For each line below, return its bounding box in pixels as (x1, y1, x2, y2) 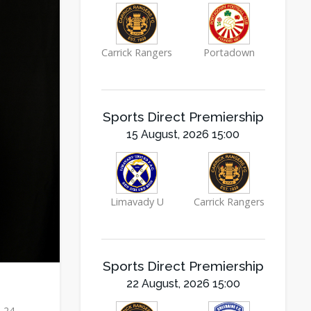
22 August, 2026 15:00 (126, 277, 240, 290)
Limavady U (110, 195, 164, 208)
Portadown (203, 46, 255, 59)
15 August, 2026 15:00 (126, 128, 239, 141)
